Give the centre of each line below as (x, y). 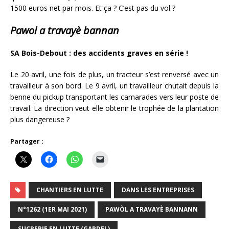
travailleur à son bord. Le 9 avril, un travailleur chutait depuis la (114, 85)
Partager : (27, 141)
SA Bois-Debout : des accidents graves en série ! (99, 53)
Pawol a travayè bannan (66, 30)
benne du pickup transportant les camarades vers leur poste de (114, 97)
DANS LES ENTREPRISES (158, 190)
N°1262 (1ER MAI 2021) (52, 209)
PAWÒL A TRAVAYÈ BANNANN (152, 209)
